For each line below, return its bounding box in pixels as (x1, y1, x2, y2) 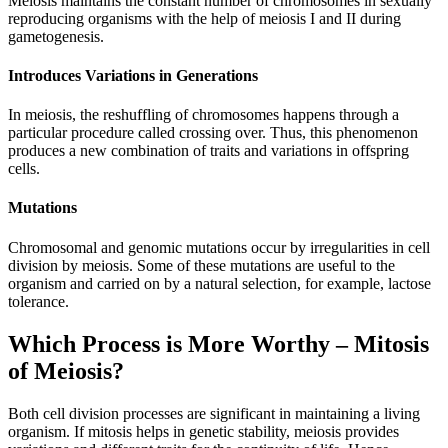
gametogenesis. (8, 27, 104, 45)
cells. (8, 160, 40, 178)
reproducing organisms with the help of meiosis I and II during (8, 9, 401, 27)
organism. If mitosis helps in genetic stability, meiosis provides (8, 422, 399, 440)
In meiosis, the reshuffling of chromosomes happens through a (8, 106, 399, 124)
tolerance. (8, 292, 69, 310)
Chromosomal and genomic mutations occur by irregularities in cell (8, 238, 430, 256)
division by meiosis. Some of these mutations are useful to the (8, 256, 395, 274)
